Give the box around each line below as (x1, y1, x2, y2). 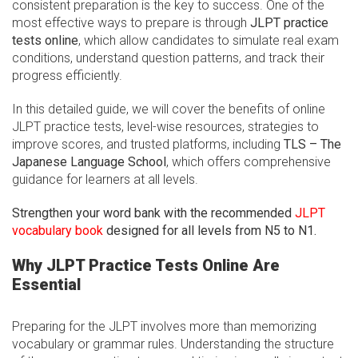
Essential (12, 275, 81, 295)
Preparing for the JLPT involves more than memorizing (12, 319, 316, 335)
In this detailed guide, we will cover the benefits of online (12, 101, 325, 117)
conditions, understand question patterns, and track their (12, 50, 324, 66)
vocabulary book (12, 223, 103, 239)
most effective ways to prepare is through (12, 15, 250, 31)
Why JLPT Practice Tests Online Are (12, 256, 280, 276)
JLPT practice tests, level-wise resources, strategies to (12, 119, 319, 135)
